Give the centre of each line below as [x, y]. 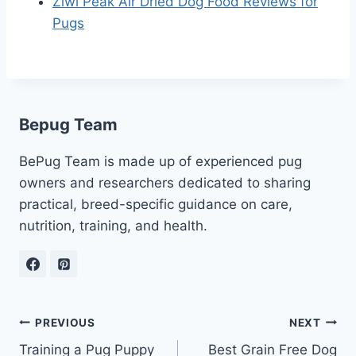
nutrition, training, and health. [113, 226]
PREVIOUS [65, 322]
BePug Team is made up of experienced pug [161, 162]
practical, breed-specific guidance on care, [156, 205]
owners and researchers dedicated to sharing [165, 183]
